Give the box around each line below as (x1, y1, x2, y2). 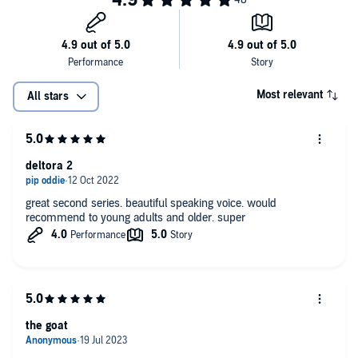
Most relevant (257, 87, 323, 101)
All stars (27, 89, 69, 103)
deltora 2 (26, 158, 73, 173)
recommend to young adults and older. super (26, 210, 245, 225)
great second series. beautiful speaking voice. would (26, 196, 125, 210)
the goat (26, 318, 68, 332)
